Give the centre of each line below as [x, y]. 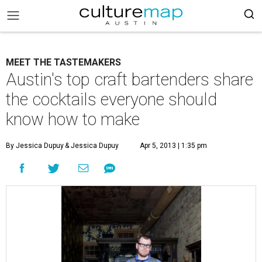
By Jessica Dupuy [35, 146]
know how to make [73, 119]
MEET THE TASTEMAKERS [63, 62]
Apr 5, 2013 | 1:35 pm [173, 146]
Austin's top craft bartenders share [130, 80]
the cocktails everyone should [111, 99]
